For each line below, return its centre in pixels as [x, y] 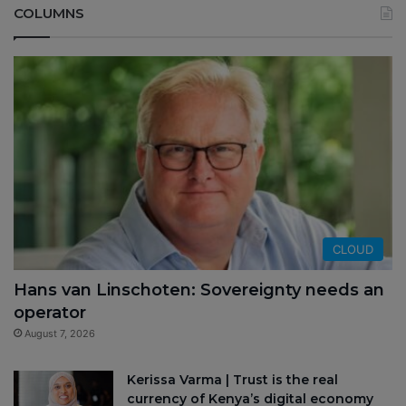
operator [50, 312]
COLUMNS [49, 13]
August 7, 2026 [60, 333]
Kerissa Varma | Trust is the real [232, 379]
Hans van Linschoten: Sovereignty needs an [199, 290]
